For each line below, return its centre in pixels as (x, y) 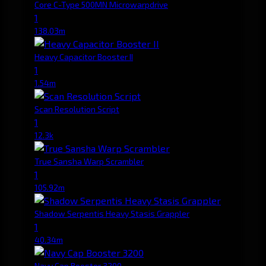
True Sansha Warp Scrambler (89, 161)
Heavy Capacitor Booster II (84, 56)
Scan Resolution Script (77, 109)
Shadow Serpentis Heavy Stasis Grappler (112, 213)
